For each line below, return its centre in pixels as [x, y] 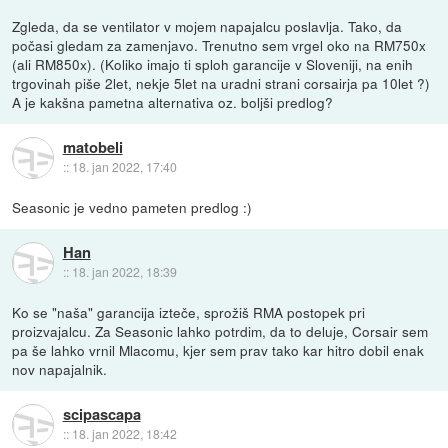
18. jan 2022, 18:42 [124, 434]
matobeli [92, 147]
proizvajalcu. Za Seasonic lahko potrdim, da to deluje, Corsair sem [220, 331]
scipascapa [101, 414]
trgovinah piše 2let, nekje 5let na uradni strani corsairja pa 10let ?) [221, 83]
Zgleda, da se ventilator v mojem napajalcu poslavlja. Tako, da [207, 26]
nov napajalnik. [60, 369]
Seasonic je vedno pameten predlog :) [132, 207]
